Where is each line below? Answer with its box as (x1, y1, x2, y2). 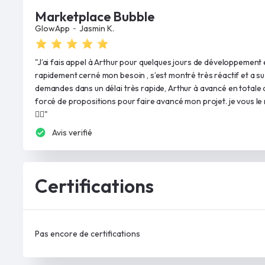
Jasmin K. (79, 22, 114, 34)
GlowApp (35, 22, 70, 34)
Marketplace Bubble (35, 8, 154, 25)
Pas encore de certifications (35, 228, 140, 240)
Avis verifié (52, 127, 92, 138)
